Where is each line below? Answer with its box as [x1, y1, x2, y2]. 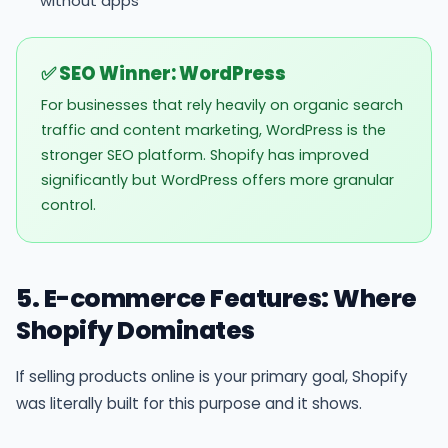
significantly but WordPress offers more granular [41, 169, 394, 190]
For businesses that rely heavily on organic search [41, 94, 403, 115]
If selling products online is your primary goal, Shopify [16, 365, 408, 387]
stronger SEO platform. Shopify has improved [41, 144, 369, 165]
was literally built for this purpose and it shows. [16, 392, 362, 414]
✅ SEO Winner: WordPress [41, 60, 286, 86]
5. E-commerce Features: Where [16, 280, 417, 316]
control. [41, 194, 96, 215]
